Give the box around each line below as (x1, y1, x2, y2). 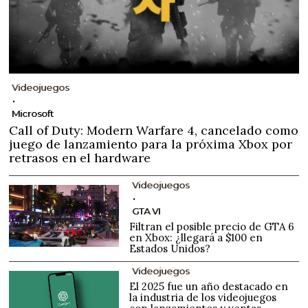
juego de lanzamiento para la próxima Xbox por (9, 135, 293, 152)
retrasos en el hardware (9, 149, 151, 166)
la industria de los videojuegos (129, 290, 277, 304)
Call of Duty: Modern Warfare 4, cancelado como (9, 122, 299, 138)
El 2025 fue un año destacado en (129, 279, 289, 293)
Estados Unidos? (129, 241, 211, 255)
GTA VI (132, 205, 161, 217)
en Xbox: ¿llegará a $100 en (129, 230, 263, 244)
